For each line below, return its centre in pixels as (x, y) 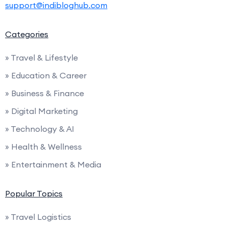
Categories (27, 34)
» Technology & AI (40, 129)
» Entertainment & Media (53, 164)
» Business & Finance (45, 93)
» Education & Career (46, 75)
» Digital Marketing (41, 111)
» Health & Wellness (44, 146)
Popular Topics (34, 193)
